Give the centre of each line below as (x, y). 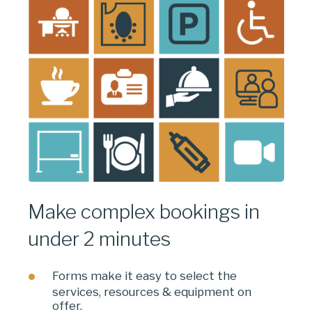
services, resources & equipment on (152, 292)
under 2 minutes (99, 239)
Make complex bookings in (144, 212)
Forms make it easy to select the (145, 275)
